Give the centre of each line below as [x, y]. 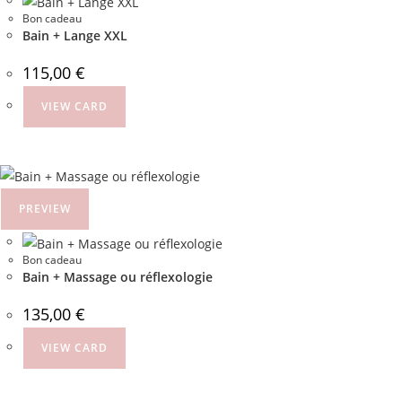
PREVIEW [45, 209]
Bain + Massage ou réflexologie [118, 277]
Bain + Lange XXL [75, 35]
